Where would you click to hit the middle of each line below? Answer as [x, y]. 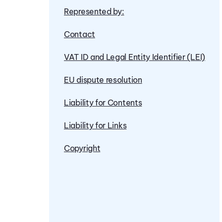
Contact [80, 34]
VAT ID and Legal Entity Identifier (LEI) [135, 57]
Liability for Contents [103, 103]
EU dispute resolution [103, 80]
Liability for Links [95, 125]
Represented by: [94, 11]
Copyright [82, 148]
